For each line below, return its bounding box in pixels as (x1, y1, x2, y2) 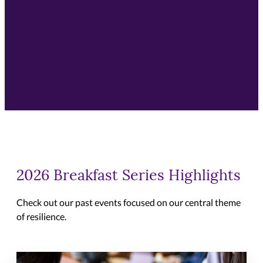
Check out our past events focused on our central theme (16, 197, 241, 208)
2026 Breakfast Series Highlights (16, 169, 241, 184)
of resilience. (16, 211, 67, 222)
